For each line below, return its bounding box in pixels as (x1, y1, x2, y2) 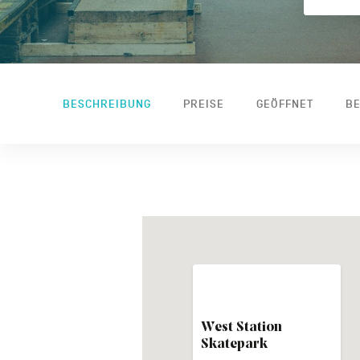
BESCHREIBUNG (63, 96, 151, 111)
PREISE (183, 96, 224, 111)
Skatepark (200, 336, 268, 352)
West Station (200, 319, 282, 335)
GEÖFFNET (256, 96, 313, 111)
